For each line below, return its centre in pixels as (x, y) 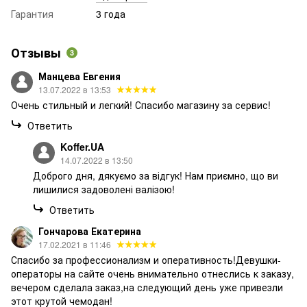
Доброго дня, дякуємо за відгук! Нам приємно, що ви (156, 176)
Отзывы (36, 53)
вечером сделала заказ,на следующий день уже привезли (147, 287)
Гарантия (32, 14)
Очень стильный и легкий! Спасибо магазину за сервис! (141, 105)
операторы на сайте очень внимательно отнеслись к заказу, (152, 274)
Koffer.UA (82, 147)
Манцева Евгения (79, 76)
